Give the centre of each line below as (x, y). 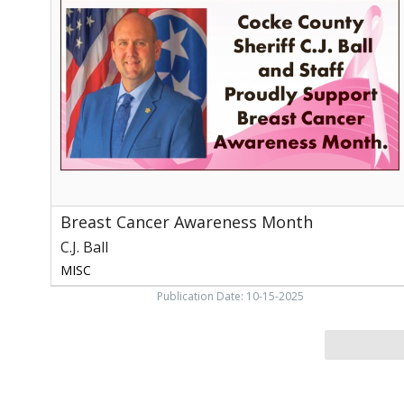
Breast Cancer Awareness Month (187, 221)
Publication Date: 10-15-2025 (230, 296)
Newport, (79, 80)
